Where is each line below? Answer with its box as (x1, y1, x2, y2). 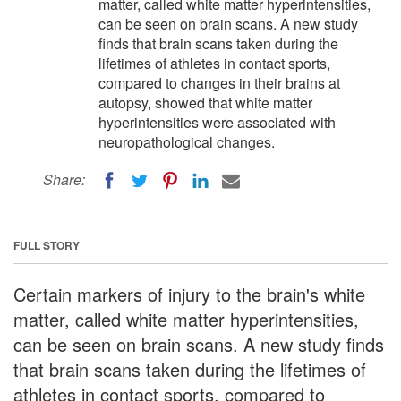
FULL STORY (13, 236, 80, 253)
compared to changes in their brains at (98, 73, 340, 93)
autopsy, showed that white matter (98, 92, 312, 113)
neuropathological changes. (98, 132, 275, 152)
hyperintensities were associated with (98, 112, 336, 132)
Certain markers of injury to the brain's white (13, 280, 365, 307)
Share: (43, 169, 85, 190)
